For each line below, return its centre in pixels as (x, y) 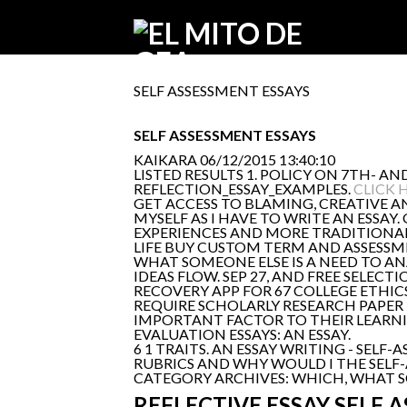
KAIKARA (165, 159)
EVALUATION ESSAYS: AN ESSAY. (242, 334)
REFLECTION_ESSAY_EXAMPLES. (243, 189)
